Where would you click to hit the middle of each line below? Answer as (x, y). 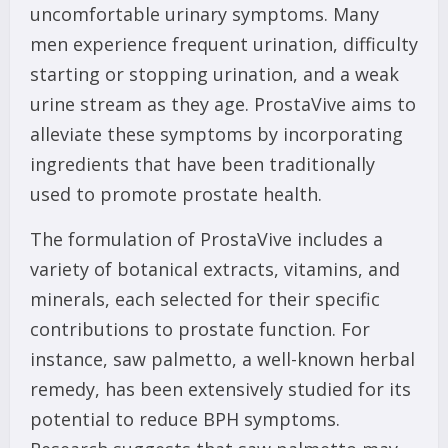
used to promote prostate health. (176, 194)
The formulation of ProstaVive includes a (206, 239)
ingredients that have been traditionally (202, 164)
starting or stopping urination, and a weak (214, 74)
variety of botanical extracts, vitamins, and (215, 269)
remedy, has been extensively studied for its (220, 389)
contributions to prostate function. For (200, 329)
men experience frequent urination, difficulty (224, 44)
